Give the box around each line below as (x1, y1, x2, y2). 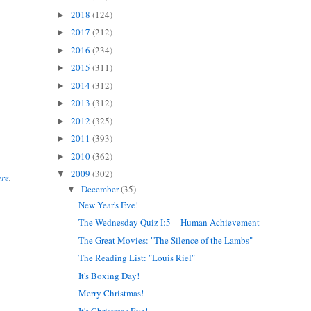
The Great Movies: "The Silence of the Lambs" (78, 233, 253, 246)
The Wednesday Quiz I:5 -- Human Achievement (78, 216, 260, 229)
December (81, 183, 121, 196)
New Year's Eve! (78, 198, 139, 211)
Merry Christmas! (78, 287, 144, 300)
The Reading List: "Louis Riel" (78, 251, 196, 264)
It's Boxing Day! (78, 269, 140, 282)
